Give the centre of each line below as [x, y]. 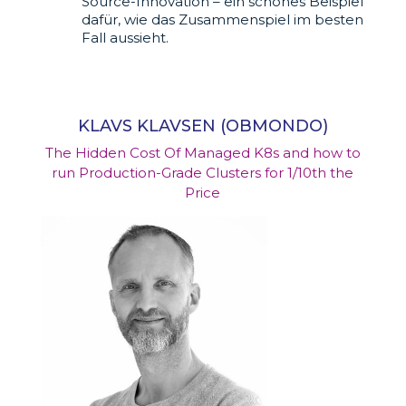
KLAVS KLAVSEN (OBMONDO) [203, 126]
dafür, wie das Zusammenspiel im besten [222, 20]
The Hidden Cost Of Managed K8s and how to [203, 153]
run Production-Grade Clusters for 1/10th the [203, 173]
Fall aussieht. [125, 38]
